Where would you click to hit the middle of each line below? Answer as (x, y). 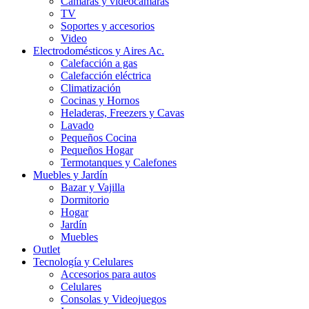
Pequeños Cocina (99, 138)
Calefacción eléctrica (106, 76)
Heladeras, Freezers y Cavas (122, 113)
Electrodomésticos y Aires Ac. (99, 51)
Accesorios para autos (108, 274)
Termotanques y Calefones (119, 162)
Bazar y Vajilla (93, 187)
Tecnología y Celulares (83, 262)
